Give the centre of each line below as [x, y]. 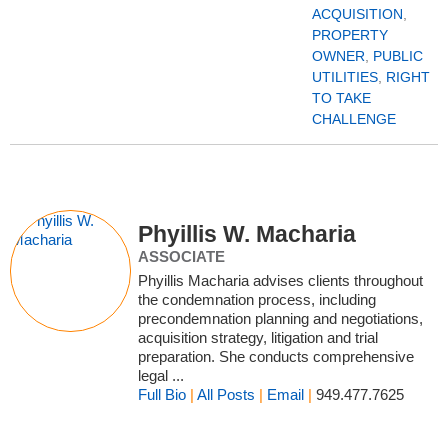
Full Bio [162, 395]
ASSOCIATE [182, 257]
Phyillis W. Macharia [247, 234]
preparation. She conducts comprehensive [276, 357]
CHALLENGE [354, 119]
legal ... [161, 376]
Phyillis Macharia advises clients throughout [281, 281]
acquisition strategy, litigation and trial [258, 338]
